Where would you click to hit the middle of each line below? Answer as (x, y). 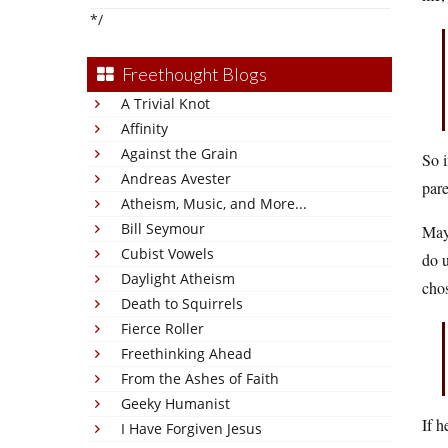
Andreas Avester (176, 178)
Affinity (144, 128)
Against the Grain (179, 153)
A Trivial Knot (165, 103)
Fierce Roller (162, 328)
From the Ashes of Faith (200, 378)
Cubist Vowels (167, 253)
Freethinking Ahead (186, 353)
